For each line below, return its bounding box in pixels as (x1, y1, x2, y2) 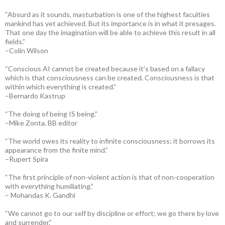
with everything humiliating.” (5, 181, 93, 190)
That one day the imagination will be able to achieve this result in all (5, 28, 215, 37)
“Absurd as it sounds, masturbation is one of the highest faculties (5, 10, 210, 19)
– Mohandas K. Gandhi (5, 190, 75, 199)
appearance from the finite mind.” (5, 145, 108, 154)
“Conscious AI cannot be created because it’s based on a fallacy (5, 64, 205, 73)
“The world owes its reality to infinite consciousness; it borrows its (5, 136, 215, 145)
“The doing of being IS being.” (5, 109, 97, 118)
